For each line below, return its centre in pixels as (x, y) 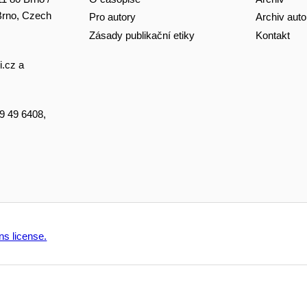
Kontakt (272, 35)
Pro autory (112, 17)
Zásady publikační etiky (142, 35)
